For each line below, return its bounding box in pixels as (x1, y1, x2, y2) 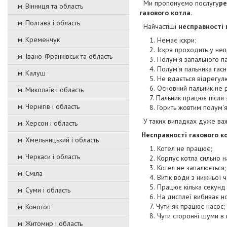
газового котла (139, 8, 191, 18)
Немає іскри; (157, 35, 197, 45)
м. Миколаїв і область (18, 85, 84, 94)
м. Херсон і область (18, 119, 78, 128)
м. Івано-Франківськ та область (18, 52, 112, 61)
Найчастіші (139, 22, 178, 31)
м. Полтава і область (18, 18, 80, 27)
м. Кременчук (18, 35, 60, 44)
